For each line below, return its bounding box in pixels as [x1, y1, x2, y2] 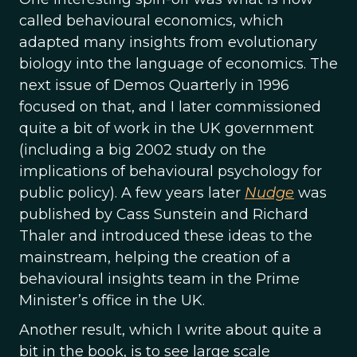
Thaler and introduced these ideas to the [19, 227, 312, 245]
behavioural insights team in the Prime [19, 270, 300, 288]
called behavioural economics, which [19, 12, 284, 29]
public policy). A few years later [19, 184, 245, 202]
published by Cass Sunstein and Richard [19, 206, 308, 223]
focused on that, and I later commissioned [19, 98, 321, 116]
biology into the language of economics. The [19, 55, 338, 73]
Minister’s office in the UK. [19, 292, 205, 309]
